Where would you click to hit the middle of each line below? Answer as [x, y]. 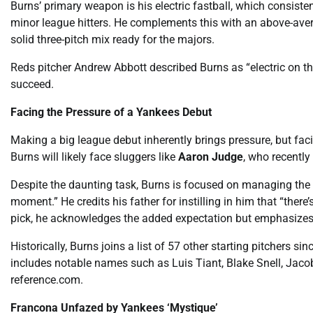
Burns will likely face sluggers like [94, 156]
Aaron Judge [211, 156]
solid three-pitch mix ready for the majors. [112, 39]
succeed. [32, 84]
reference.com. [47, 279]
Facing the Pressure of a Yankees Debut [111, 112]
